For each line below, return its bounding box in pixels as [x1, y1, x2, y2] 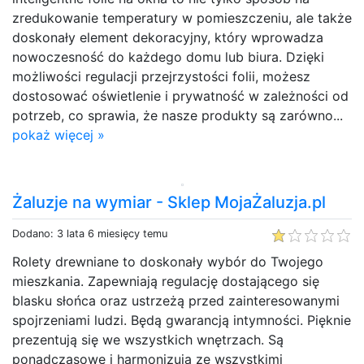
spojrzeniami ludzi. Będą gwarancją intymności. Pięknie [12, 311, 351, 328]
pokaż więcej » [12, 126, 105, 143]
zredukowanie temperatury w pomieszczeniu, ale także [12, 9, 352, 26]
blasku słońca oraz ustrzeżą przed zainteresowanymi [12, 292, 340, 309]
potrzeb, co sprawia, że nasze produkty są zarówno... [12, 106, 343, 123]
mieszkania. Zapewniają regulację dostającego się [12, 272, 319, 289]
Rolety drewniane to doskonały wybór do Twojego [12, 253, 323, 270]
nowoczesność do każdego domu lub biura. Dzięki [12, 48, 324, 65]
